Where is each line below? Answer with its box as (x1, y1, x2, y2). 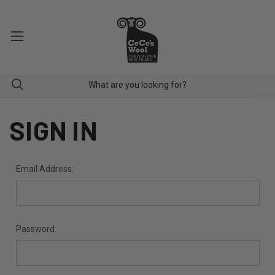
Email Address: (15, 164, 74, 174)
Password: (15, 224, 56, 234)
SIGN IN (9, 115, 98, 145)
